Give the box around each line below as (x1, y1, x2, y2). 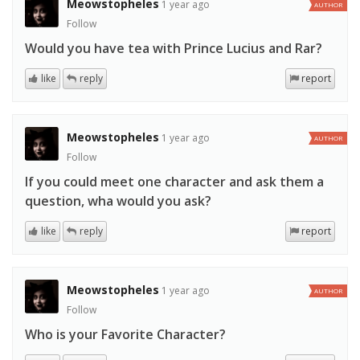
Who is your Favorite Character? (25, 325, 226, 344)
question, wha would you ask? (25, 192, 211, 211)
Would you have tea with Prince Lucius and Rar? (25, 39, 322, 58)
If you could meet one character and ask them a (25, 173, 324, 191)
